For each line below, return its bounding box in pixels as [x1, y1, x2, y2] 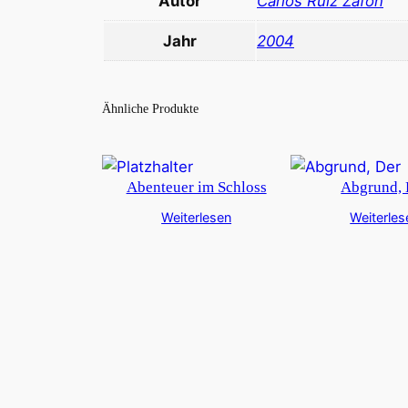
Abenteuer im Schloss [126, 178, 267, 197]
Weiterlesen [161, 209, 232, 226]
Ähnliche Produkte [102, 100, 199, 116]
